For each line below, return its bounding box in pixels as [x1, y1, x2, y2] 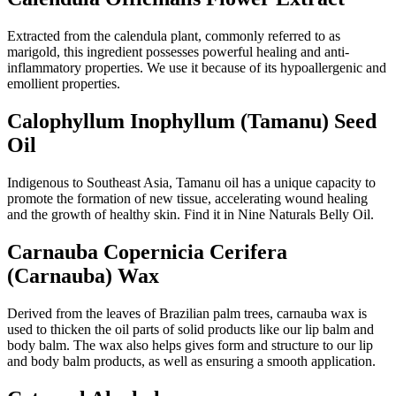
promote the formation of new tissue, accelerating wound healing [7, 191, 368, 207]
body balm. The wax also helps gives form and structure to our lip [7, 338, 373, 353]
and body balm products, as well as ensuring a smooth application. [7, 354, 376, 369]
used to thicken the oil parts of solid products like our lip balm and [7, 322, 374, 337]
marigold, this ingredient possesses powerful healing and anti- [7, 44, 349, 60]
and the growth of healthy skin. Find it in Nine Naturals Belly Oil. [7, 207, 374, 223]
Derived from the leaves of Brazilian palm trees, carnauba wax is [7, 306, 367, 321]
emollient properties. [7, 76, 120, 92]
